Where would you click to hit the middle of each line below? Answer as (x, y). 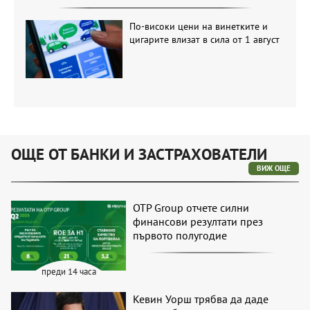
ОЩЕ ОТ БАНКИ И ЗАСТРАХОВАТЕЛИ (139, 154)
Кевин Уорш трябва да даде (201, 299)
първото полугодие (180, 236)
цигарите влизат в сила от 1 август (204, 39)
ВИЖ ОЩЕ (274, 168)
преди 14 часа (69, 271)
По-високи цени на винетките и (198, 26)
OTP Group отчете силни (191, 208)
